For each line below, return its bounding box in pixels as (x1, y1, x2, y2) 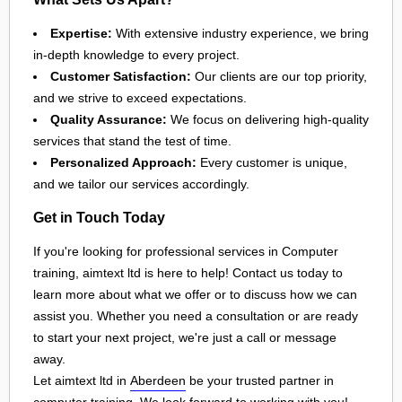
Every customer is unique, (197, 154, 347, 170)
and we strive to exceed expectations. (33, 90, 247, 105)
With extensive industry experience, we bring (112, 25, 369, 40)
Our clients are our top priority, (191, 68, 367, 83)
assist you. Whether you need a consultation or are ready (33, 308, 358, 323)
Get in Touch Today (33, 209, 165, 226)
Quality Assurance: (50, 111, 167, 127)
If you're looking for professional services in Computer (33, 243, 338, 258)
